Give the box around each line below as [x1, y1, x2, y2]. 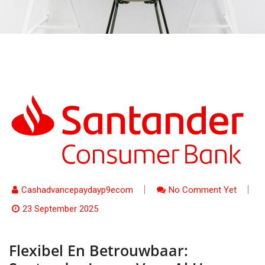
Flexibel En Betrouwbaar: [9, 240, 188, 260]
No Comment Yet [169, 185, 237, 195]
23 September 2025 [22, 203, 98, 214]
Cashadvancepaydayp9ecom [21, 185, 133, 195]
